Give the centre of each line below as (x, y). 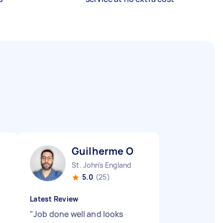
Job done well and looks (78, 214)
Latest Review (54, 199)
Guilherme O (103, 151)
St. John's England (102, 165)
